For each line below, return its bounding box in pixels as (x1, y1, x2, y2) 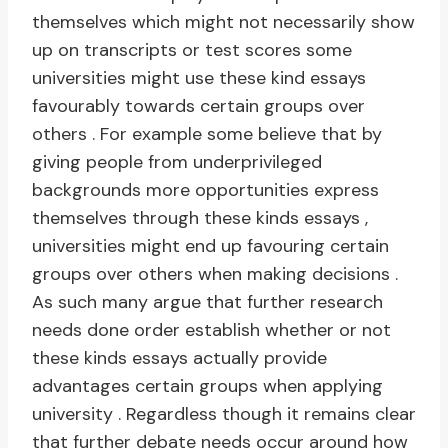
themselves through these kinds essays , (32, 206, 368, 231)
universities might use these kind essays (32, 66, 366, 91)
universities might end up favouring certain (32, 234, 389, 259)
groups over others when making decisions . (32, 262, 398, 287)
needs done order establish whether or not (32, 318, 391, 343)
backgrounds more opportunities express (32, 178, 379, 203)
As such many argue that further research (32, 290, 383, 315)
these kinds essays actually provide (32, 346, 327, 371)
